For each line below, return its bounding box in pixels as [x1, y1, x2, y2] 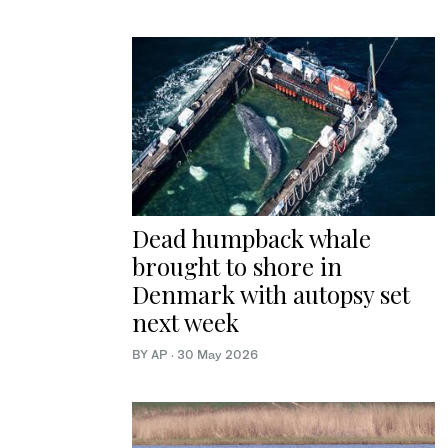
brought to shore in [132, 249, 342, 282]
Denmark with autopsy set [132, 277, 410, 310]
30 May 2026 [177, 346, 258, 362]
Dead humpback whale [132, 221, 371, 254]
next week [132, 305, 239, 338]
